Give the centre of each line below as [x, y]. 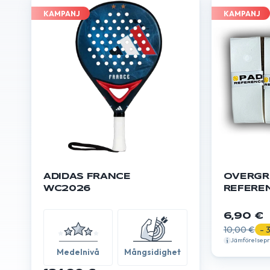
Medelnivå [78, 252]
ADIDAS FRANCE [87, 177]
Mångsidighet [153, 252]
